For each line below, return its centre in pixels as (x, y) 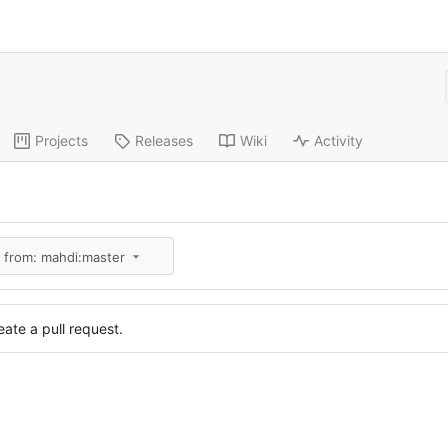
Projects (61, 141)
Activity (338, 141)
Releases (163, 141)
